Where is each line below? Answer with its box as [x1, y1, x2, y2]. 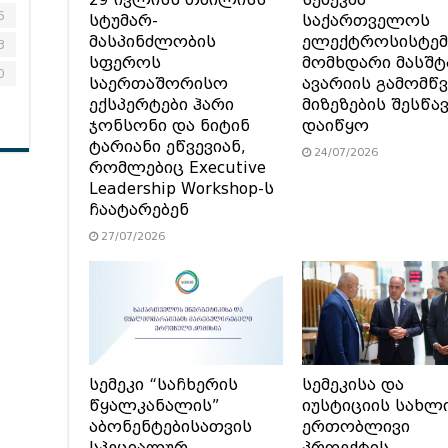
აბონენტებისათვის [89, 417, 252, 436]
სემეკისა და [301, 375, 404, 394]
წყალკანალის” [89, 396, 219, 415]
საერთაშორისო [89, 75, 228, 94]
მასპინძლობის [89, 33, 216, 52]
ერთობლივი [301, 417, 410, 436]
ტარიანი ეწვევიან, [89, 138, 246, 157]
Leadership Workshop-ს [89, 180, 274, 199]
